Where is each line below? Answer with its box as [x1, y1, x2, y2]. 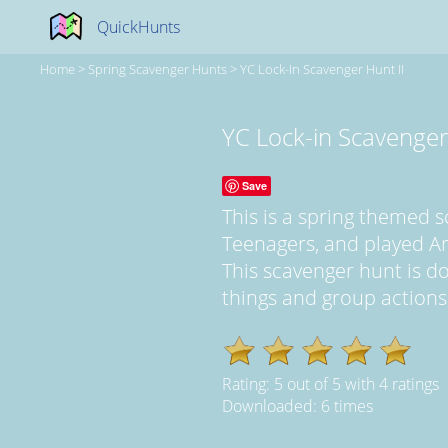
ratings [388, 372, 439, 395]
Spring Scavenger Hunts [88, 60, 227, 78]
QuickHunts [97, 16, 180, 38]
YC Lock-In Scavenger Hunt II [240, 60, 404, 78]
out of [283, 372, 332, 395]
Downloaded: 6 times [222, 394, 373, 417]
